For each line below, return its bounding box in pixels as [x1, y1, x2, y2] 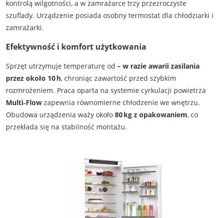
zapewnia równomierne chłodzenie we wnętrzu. [41, 98, 200, 108]
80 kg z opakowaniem [114, 110, 187, 120]
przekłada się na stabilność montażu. [5, 122, 127, 132]
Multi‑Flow [5, 98, 42, 108]
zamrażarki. [5, 22, 44, 32]
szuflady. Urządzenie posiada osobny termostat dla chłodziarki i [5, 10, 214, 20]
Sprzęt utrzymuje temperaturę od [5, 61, 117, 71]
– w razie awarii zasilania [117, 61, 200, 71]
